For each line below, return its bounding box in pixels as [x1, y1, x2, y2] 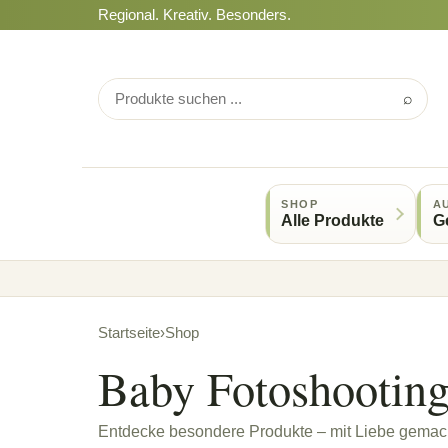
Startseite [98, 324, 160, 342]
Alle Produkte [281, 211, 385, 229]
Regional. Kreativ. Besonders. [98, 7, 291, 24]
